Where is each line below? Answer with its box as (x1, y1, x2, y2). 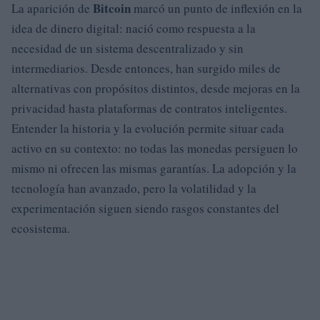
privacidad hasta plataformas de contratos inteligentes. (11, 99, 287, 116)
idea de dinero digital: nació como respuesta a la (11, 19, 256, 36)
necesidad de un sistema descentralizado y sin (11, 39, 244, 56)
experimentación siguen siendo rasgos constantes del (11, 199, 279, 216)
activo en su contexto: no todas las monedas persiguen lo (11, 139, 298, 156)
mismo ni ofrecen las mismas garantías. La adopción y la (11, 159, 296, 176)
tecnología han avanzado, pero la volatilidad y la (11, 179, 256, 196)
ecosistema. (11, 219, 70, 236)
